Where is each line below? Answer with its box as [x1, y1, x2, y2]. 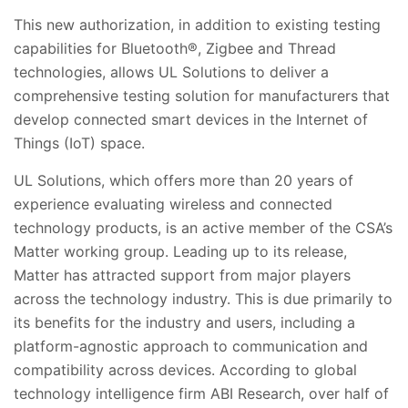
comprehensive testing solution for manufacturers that [14, 86, 390, 105]
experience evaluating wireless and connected [14, 194, 332, 213]
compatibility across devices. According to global [14, 360, 357, 379]
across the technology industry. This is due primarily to [14, 289, 393, 308]
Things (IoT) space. [14, 133, 145, 152]
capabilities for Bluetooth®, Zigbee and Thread [14, 38, 336, 57]
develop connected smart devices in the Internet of [14, 109, 368, 128]
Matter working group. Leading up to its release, [14, 241, 347, 260]
